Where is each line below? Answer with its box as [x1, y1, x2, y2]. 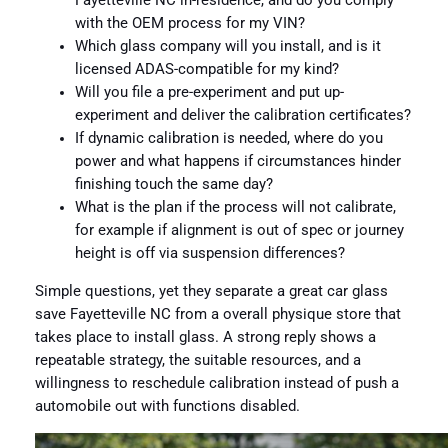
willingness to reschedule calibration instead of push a [34, 374, 399, 392]
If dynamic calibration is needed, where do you [74, 130, 383, 148]
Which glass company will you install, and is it [74, 38, 381, 56]
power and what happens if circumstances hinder [74, 153, 401, 171]
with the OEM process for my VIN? [74, 15, 305, 33]
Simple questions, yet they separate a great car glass [34, 282, 388, 300]
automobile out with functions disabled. [34, 397, 300, 415]
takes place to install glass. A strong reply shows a [34, 328, 376, 346]
